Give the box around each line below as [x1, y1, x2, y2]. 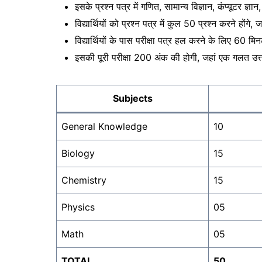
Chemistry [61, 174, 106, 186]
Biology [61, 147, 95, 159]
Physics [61, 201, 95, 213]
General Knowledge [61, 120, 147, 132]
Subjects [112, 92, 153, 104]
